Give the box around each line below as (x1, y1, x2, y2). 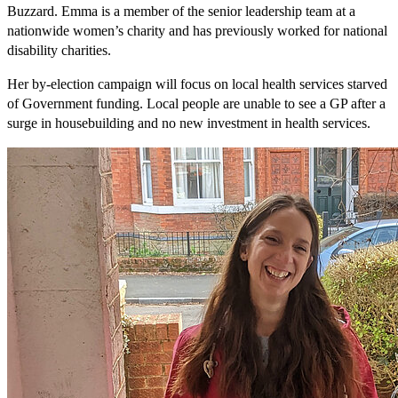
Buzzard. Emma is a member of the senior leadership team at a (7, 3, 355, 19)
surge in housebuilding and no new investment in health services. (7, 115, 370, 131)
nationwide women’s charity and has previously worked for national (7, 22, 387, 38)
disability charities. (7, 42, 115, 58)
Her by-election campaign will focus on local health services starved (7, 76, 387, 92)
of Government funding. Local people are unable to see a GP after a (7, 95, 386, 111)
